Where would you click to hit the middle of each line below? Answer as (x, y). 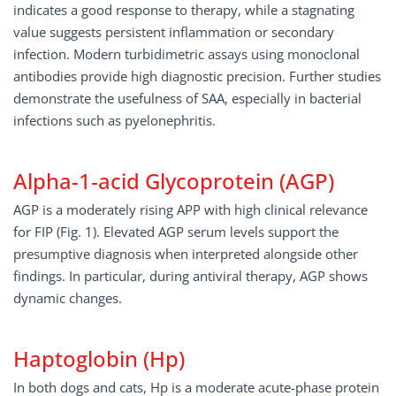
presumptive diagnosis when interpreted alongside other (186, 254)
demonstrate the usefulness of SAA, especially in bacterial (187, 98)
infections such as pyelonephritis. (114, 120)
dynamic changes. (68, 298)
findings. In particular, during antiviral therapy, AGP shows (190, 276)
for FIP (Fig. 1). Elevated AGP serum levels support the (176, 232)
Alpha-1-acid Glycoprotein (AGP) (174, 181)
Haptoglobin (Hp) (99, 358)
